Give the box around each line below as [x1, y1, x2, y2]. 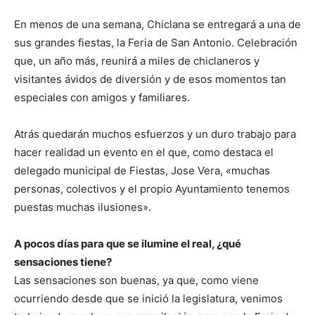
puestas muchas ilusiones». [14, 200, 151, 214]
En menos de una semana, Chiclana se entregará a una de [14, 18, 301, 32]
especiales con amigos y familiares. [14, 91, 190, 105]
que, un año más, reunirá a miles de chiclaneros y [14, 54, 259, 68]
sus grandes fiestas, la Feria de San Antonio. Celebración [14, 36, 297, 50]
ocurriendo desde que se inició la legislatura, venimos [14, 292, 283, 306]
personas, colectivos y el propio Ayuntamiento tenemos [14, 182, 290, 196]
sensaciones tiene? [14, 255, 112, 269]
